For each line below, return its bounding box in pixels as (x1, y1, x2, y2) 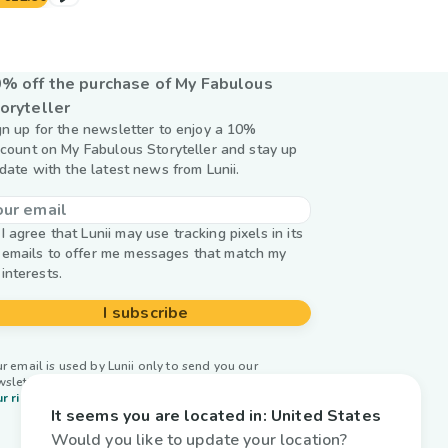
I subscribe (103, 302, 189, 324)
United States (270, 404, 381, 427)
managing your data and (155, 374, 300, 390)
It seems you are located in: (50, 404, 267, 427)
